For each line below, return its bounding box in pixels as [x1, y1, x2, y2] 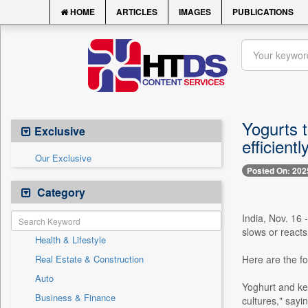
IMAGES [179, 5, 211, 18]
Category [34, 184, 85, 200]
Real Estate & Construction [35, 252, 144, 265]
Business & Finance [35, 291, 115, 304]
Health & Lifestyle [35, 233, 106, 246]
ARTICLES [116, 5, 157, 18]
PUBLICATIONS [232, 5, 294, 18]
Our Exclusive [35, 151, 91, 164]
